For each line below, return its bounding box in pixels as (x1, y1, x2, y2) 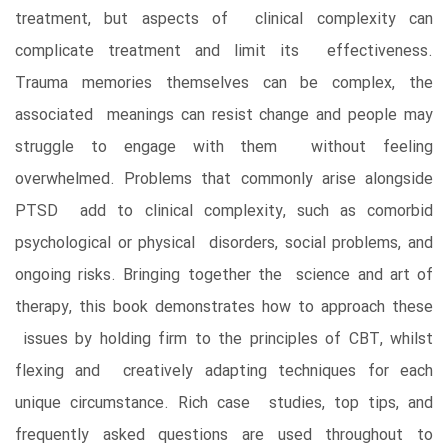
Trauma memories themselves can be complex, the (15, 70, 433, 96)
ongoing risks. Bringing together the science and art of (15, 262, 433, 288)
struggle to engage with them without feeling (15, 134, 433, 160)
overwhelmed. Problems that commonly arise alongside (15, 166, 433, 192)
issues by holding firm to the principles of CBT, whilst (15, 326, 433, 352)
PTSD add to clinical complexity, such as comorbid (15, 198, 433, 224)
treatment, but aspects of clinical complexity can (15, 6, 433, 32)
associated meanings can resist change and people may (15, 102, 433, 128)
